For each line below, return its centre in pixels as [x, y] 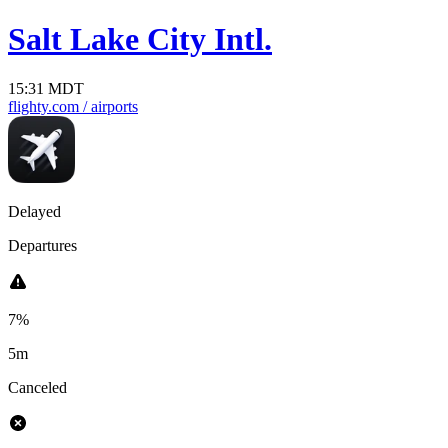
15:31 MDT [46, 88]
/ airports [108, 106]
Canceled [37, 387]
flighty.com [43, 106]
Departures [42, 245]
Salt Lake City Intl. [140, 39]
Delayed [34, 211]
